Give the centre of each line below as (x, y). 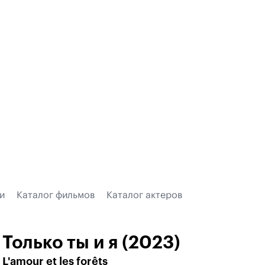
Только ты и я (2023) (91, 243)
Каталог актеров (144, 195)
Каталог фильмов (56, 195)
